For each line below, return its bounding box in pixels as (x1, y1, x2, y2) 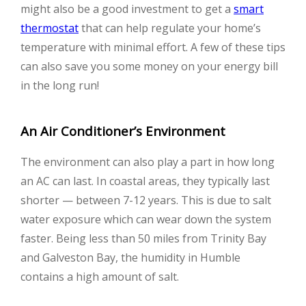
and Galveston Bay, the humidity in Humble (20, 250, 240, 265)
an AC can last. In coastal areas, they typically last (20, 173, 270, 189)
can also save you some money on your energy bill (20, 59, 278, 74)
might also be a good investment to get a (20, 1, 234, 17)
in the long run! (20, 78, 99, 94)
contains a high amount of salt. (20, 269, 179, 284)
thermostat (20, 20, 79, 36)
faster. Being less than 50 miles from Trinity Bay (20, 231, 266, 246)
